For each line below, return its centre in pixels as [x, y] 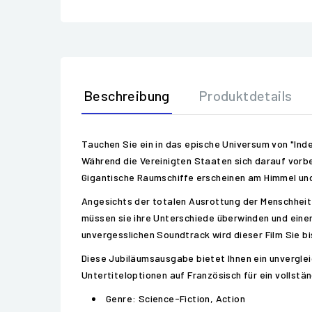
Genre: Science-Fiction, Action [175, 298]
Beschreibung [127, 95]
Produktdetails [245, 95]
